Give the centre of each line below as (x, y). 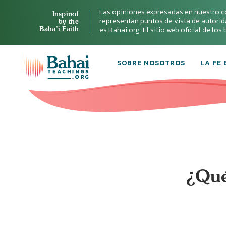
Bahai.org (124, 30)
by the (69, 21)
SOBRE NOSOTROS (151, 63)
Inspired (65, 13)
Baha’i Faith (59, 29)
